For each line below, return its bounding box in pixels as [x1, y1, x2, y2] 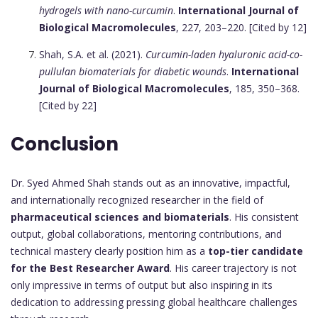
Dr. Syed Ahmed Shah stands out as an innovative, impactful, [11, 176, 290, 190]
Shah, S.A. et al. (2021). [39, 48, 146, 62]
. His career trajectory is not [170, 261, 297, 275]
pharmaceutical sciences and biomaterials [11, 210, 229, 224]
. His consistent [229, 210, 299, 224]
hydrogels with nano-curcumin [39, 4, 173, 18]
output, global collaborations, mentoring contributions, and [11, 227, 282, 241]
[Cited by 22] [39, 99, 97, 113]
